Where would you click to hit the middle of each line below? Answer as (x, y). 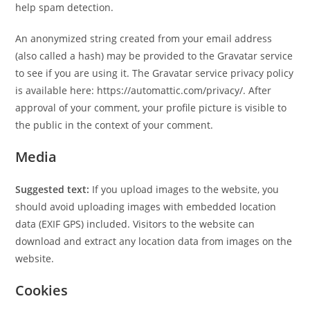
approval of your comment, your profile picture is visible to (151, 108)
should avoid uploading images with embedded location (146, 207)
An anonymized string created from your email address (144, 38)
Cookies (42, 290)
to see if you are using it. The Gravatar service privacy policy (155, 73)
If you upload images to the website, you (186, 189)
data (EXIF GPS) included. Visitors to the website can (135, 224)
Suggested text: (54, 189)
